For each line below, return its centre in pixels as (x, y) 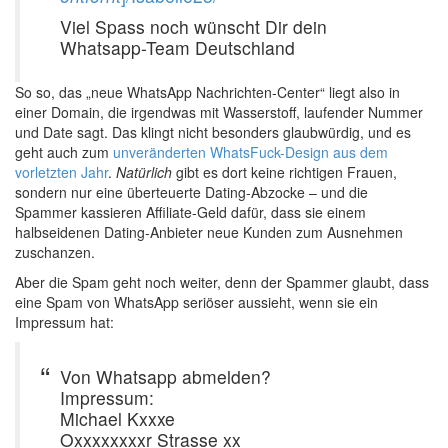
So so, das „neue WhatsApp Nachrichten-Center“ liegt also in (207, 92)
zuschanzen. (55, 252)
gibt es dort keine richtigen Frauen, (284, 172)
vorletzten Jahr (61, 172)
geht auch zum (64, 152)
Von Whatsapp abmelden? (165, 376)
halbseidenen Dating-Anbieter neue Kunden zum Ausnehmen (209, 232)
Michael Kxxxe (117, 418)
